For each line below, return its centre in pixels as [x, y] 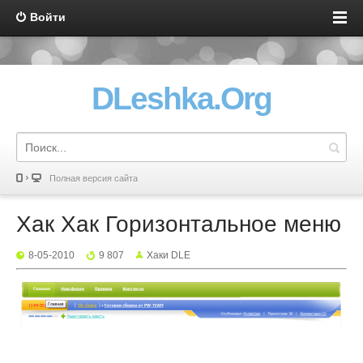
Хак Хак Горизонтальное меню [179, 224]
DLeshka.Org [181, 98]
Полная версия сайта [94, 178]
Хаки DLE [169, 255]
